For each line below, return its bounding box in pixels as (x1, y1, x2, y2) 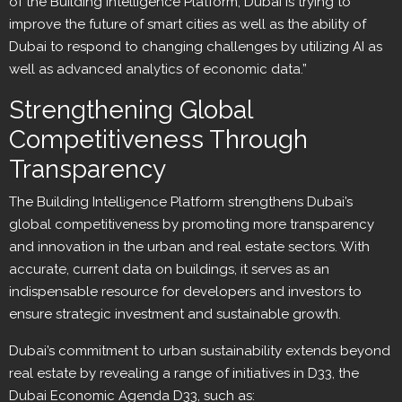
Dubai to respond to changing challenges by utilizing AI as (9, 39, 382, 56)
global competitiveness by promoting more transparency (9, 216, 374, 233)
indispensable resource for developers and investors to (9, 284, 362, 301)
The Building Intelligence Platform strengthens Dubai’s (9, 194, 353, 211)
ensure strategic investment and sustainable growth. (9, 306, 341, 323)
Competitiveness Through (9, 125, 308, 155)
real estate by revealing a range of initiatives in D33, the (9, 365, 359, 382)
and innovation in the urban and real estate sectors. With (9, 239, 370, 256)
